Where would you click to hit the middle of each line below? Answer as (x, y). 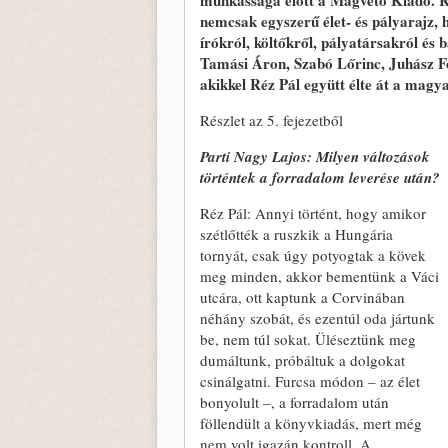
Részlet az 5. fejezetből (271, 120)
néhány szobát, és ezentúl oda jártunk (317, 318)
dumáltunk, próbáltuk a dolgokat (302, 360)
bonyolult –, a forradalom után (294, 402)
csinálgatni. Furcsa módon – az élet (310, 381)
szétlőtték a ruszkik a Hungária (296, 234)
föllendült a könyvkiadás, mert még (311, 423)
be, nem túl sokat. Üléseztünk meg (308, 339)
